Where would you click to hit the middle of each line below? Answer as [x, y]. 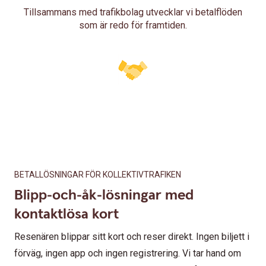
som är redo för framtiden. [133, 26]
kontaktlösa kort [66, 215]
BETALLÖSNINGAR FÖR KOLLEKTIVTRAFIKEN [98, 175]
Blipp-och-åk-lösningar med [104, 196]
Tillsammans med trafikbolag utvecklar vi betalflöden [133, 12]
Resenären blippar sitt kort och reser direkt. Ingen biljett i [132, 237]
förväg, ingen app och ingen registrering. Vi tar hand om [128, 254]
